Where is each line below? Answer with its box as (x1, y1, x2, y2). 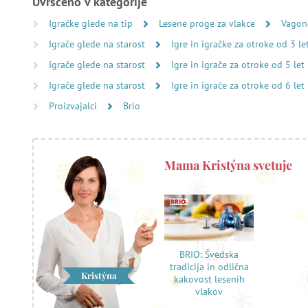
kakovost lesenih (173, 273, 245, 286)
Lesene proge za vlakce (159, 17, 258, 30)
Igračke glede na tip (49, 17, 135, 30)
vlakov (195, 285, 223, 298)
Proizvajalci (49, 100, 100, 112)
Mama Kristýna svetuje (164, 157, 292, 173)
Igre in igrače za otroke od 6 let (171, 79, 305, 91)
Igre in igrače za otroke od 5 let (171, 58, 305, 71)
